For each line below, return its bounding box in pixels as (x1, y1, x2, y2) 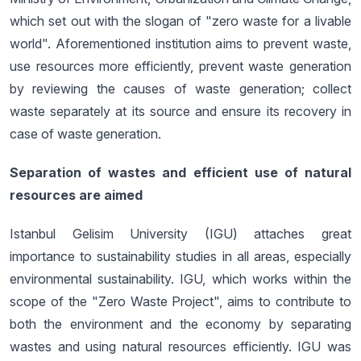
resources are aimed (10, 187, 143, 203)
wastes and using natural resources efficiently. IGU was (10, 338, 351, 355)
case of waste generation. (10, 126, 161, 142)
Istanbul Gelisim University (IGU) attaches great (10, 226, 351, 242)
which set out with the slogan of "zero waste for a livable (10, 13, 351, 29)
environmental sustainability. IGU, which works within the (10, 271, 351, 287)
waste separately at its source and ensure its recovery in (10, 103, 351, 119)
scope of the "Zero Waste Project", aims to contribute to (10, 293, 351, 309)
